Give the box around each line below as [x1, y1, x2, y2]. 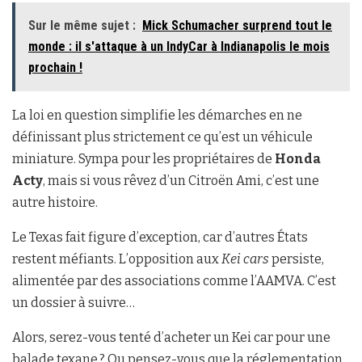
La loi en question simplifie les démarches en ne [12, 107, 302, 124]
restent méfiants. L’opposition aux [12, 251, 221, 267]
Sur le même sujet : [28, 18, 136, 34]
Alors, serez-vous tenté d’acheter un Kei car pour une [12, 330, 330, 346]
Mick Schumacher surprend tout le [142, 18, 332, 34]
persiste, [269, 251, 324, 267]
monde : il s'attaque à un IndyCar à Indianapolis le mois [28, 39, 330, 55]
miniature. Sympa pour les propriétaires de [12, 151, 275, 167]
